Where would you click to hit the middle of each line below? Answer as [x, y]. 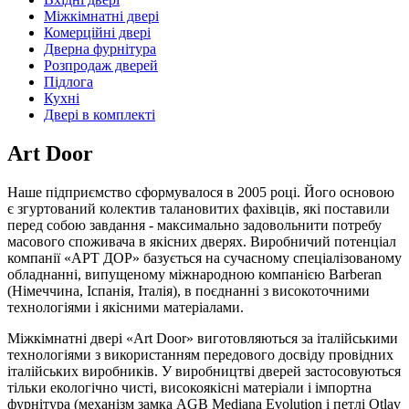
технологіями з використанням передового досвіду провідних [200, 354]
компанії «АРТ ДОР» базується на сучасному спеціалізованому [204, 257]
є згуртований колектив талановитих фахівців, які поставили [199, 208]
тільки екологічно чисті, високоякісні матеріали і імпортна [189, 387]
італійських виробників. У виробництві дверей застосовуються [204, 371]
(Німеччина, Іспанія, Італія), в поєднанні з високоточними [189, 290]
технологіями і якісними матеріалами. [126, 307]
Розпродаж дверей [101, 65]
